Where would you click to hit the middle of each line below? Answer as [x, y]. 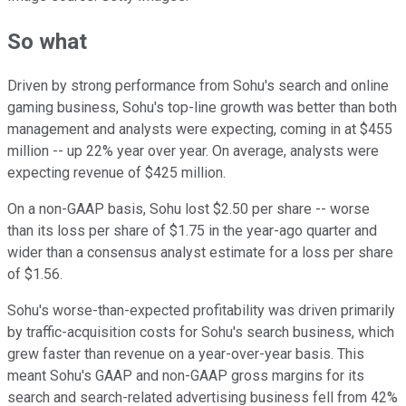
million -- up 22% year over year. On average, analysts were [193, 151]
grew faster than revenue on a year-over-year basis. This [186, 354]
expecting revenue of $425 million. [116, 173]
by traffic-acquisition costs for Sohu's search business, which [201, 333]
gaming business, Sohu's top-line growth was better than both [202, 108]
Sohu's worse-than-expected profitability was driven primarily [201, 311]
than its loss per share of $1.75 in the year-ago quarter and [192, 231]
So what [47, 41]
